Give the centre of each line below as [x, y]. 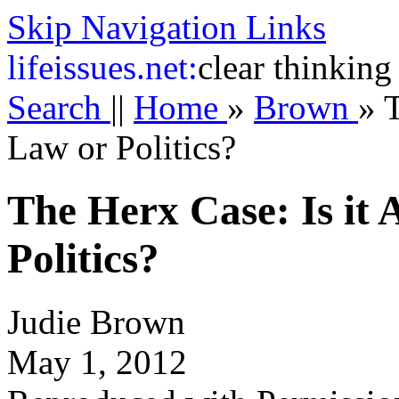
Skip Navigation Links [167, 27]
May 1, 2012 [97, 362]
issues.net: [126, 67]
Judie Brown [96, 322]
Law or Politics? [122, 147]
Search [59, 107]
